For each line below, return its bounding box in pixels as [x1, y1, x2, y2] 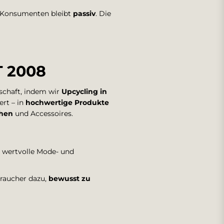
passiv [73, 9, 95, 18]
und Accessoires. [13, 109, 73, 118]
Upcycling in [61, 87, 107, 96]
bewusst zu [48, 174, 90, 183]
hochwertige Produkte [25, 98, 109, 107]
